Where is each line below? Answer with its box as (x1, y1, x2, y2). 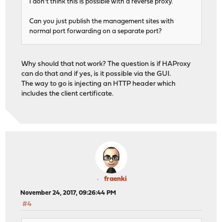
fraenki (104, 175, 127, 183)
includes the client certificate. (21, 90, 114, 98)
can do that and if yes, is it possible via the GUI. (21, 70, 171, 78)
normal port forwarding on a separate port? (29, 28, 162, 35)
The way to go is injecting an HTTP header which (21, 80, 176, 88)
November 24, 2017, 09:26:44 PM (20, 190, 116, 197)
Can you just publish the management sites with (29, 18, 174, 25)
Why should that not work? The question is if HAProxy (21, 60, 191, 68)
